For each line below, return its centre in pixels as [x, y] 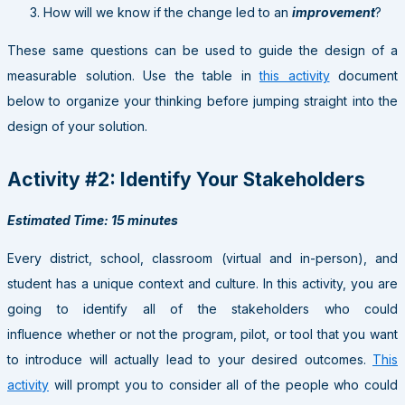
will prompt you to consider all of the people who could [223, 384]
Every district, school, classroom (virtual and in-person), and [202, 258]
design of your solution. [77, 126]
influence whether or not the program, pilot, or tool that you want [202, 334]
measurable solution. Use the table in [133, 75]
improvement [334, 12]
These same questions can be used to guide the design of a [202, 50]
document [363, 75]
